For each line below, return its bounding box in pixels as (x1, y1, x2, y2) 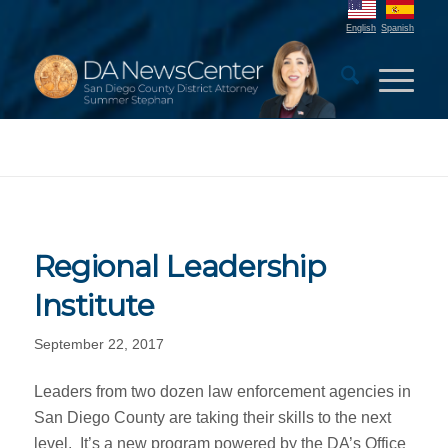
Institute (33, 287, 155, 324)
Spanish (381, 23, 415, 33)
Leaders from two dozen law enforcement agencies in (33, 382, 411, 400)
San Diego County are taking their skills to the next (33, 408, 391, 426)
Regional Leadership (33, 248, 326, 285)
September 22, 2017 (33, 336, 164, 352)
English (346, 23, 377, 33)
